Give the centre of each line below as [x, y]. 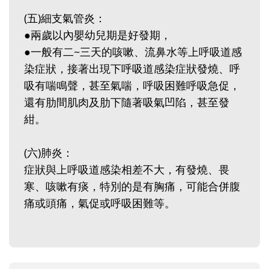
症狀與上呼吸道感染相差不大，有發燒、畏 [127, 170]
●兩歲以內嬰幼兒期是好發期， [98, 35]
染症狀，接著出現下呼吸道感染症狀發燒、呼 [132, 69]
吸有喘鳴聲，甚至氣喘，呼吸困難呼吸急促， [132, 86]
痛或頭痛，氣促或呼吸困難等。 [100, 203]
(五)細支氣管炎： [65, 18]
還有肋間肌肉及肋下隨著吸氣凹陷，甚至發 [127, 102]
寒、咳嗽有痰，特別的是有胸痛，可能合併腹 [132, 186]
